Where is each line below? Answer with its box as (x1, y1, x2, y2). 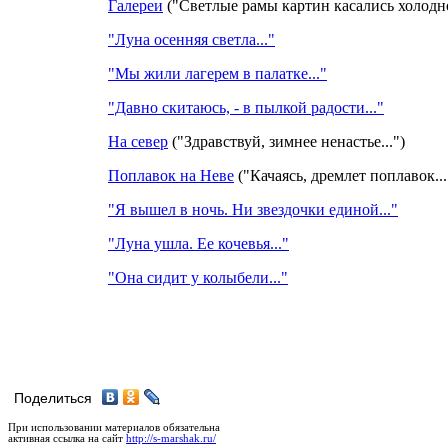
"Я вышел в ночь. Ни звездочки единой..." (108, 200, 398, 218)
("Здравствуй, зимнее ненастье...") (168, 132, 405, 150)
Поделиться (14, 391, 92, 406)
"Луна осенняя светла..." (108, 30, 275, 48)
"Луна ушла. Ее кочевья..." (108, 234, 289, 252)
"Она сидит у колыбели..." (108, 268, 288, 286)
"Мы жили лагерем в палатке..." (108, 64, 327, 82)
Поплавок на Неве (108, 166, 234, 184)
